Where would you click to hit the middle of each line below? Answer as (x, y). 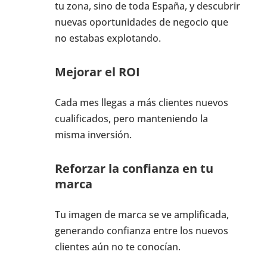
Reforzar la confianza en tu (134, 168)
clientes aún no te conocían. (117, 246)
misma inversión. (93, 134)
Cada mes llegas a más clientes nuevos (141, 102)
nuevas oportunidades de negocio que (141, 22)
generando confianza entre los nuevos (141, 230)
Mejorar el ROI (97, 72)
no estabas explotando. (108, 38)
